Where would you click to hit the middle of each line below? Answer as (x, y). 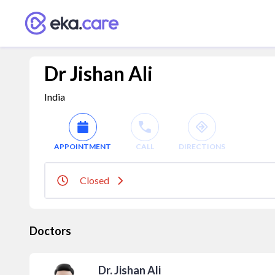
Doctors (50, 231)
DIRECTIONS (202, 146)
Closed (95, 180)
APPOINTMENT (83, 146)
